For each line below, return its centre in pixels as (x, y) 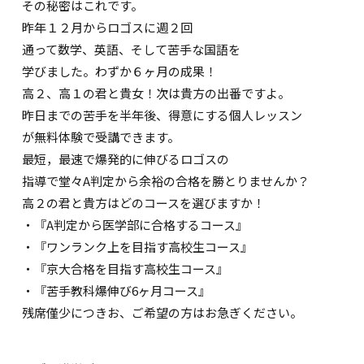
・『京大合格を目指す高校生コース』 (126, 269)
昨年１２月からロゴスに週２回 (108, 28)
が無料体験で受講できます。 (101, 137)
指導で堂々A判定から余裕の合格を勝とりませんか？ (166, 181)
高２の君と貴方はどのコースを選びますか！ (144, 203)
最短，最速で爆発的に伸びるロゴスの (126, 159)
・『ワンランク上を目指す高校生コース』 (138, 247)
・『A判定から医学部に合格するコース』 (135, 225)
